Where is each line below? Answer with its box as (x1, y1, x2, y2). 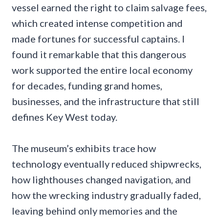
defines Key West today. (12, 110, 117, 123)
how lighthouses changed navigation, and (12, 173, 191, 185)
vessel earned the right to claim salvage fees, (12, 1, 207, 13)
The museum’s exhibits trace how (12, 142, 156, 154)
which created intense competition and (12, 17, 183, 29)
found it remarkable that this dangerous (12, 48, 186, 60)
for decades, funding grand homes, (12, 79, 162, 91)
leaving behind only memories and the (12, 204, 177, 217)
